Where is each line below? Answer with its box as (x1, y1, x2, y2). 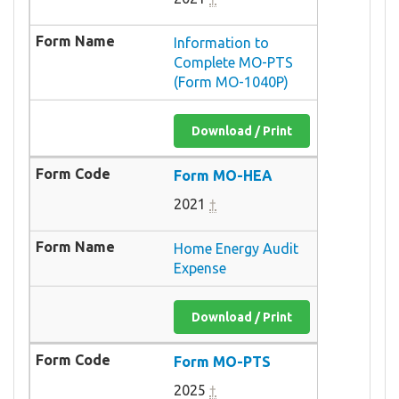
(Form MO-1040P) (174, 73, 289, 90)
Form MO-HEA (174, 167, 273, 183)
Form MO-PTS (174, 353, 271, 370)
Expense (174, 259, 226, 276)
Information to (174, 34, 269, 51)
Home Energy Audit (174, 240, 298, 256)
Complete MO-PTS (174, 53, 293, 70)
